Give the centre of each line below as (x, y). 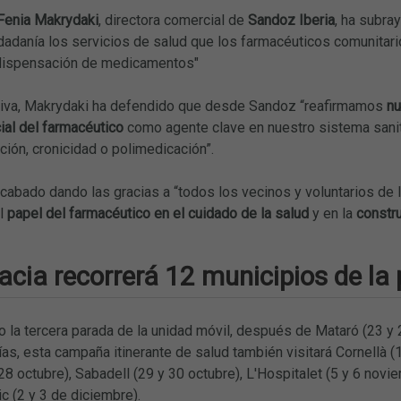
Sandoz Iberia (291, 20)
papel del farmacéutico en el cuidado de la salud (156, 213)
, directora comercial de (173, 20)
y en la (332, 213)
